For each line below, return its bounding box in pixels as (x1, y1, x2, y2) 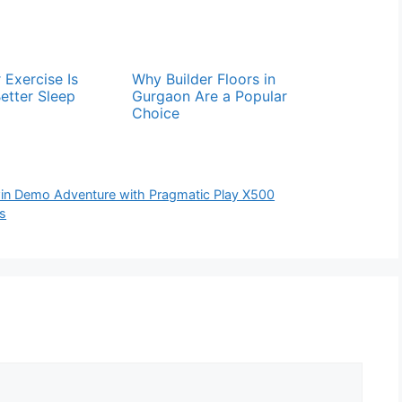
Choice (132, 103, 180, 122)
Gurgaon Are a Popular (132, 86, 288, 105)
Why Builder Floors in (132, 69, 276, 88)
